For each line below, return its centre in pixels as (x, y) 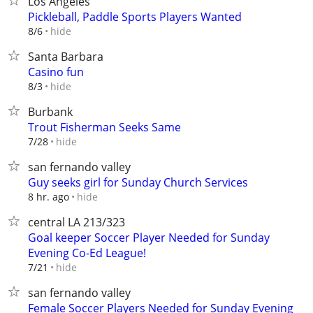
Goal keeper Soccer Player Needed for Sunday (149, 238)
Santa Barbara (66, 57)
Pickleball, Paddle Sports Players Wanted (135, 17)
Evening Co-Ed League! (87, 253)
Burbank (50, 112)
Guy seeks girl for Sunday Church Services (138, 182)
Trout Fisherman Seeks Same (104, 127)
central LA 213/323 (77, 222)
